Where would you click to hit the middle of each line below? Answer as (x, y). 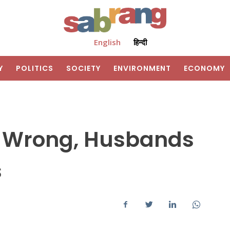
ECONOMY (204, 69)
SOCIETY (83, 69)
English (107, 42)
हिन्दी (140, 42)
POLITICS (35, 69)
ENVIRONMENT (142, 69)
